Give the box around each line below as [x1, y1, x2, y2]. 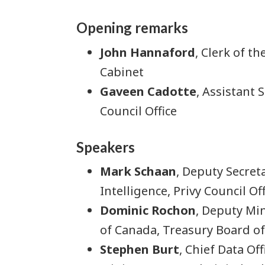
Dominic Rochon [100, 202, 196, 219]
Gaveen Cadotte [100, 83, 196, 99]
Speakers [76, 138, 135, 156]
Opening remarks [76, 19, 191, 37]
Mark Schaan [100, 163, 176, 180]
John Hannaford [100, 44, 195, 60]
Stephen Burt [100, 241, 179, 258]
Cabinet [100, 63, 144, 80]
